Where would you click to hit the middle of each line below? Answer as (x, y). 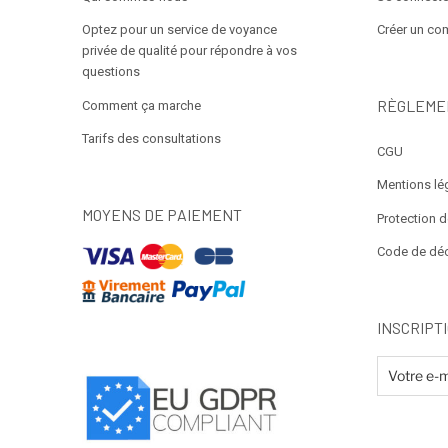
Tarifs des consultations (151, 139)
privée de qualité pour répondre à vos (189, 51)
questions (111, 72)
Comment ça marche (141, 105)
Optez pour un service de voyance (179, 30)
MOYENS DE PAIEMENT (162, 214)
